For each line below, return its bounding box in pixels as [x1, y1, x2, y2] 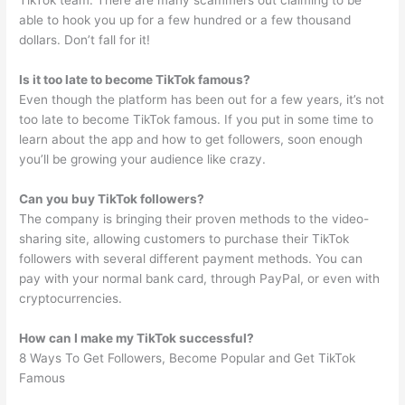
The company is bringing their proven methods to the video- [19, 212, 370, 227]
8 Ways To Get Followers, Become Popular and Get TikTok [19, 350, 356, 365]
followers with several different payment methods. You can [19, 251, 363, 267]
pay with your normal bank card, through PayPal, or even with [19, 271, 381, 287]
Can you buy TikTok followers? [19, 192, 205, 207]
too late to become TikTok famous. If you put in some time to [19, 112, 374, 127]
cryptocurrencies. [19, 291, 123, 306]
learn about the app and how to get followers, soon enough [19, 132, 363, 147]
